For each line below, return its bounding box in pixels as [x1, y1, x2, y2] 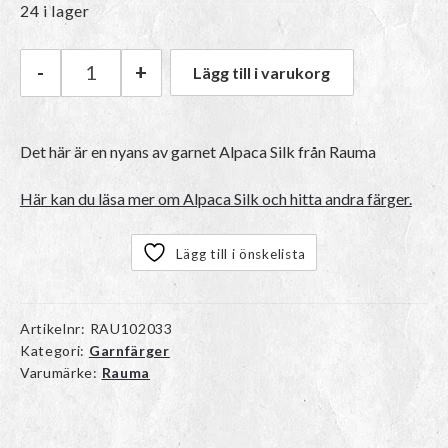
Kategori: [19, 341, 89, 359]
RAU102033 [89, 319, 173, 337]
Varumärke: [19, 363, 102, 381]
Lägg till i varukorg [193, 63, 331, 83]
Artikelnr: [19, 319, 90, 337]
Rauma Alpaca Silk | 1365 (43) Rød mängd [89, 74, 402, 94]
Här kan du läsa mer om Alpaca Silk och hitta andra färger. [19, 189, 412, 209]
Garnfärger [88, 341, 170, 359]
